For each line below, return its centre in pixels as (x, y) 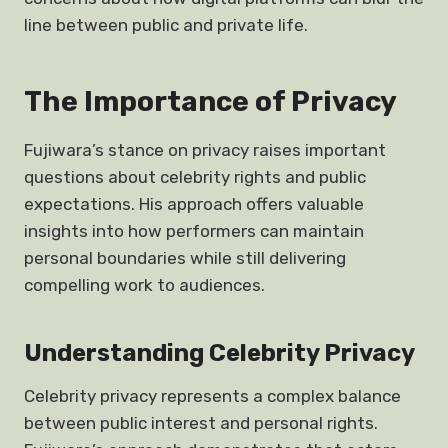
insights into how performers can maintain (194, 231)
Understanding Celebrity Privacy (219, 353)
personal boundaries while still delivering (185, 258)
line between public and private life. (166, 25)
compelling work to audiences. (144, 285)
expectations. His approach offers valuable (194, 204)
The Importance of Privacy (210, 101)
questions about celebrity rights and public (195, 177)
